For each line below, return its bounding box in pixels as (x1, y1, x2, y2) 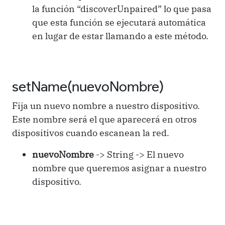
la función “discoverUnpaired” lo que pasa (32, 3, 211, 15)
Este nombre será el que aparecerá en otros (12, 113, 197, 125)
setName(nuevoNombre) (12, 77, 164, 95)
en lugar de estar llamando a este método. (32, 30, 208, 42)
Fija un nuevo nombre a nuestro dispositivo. (12, 99, 200, 111)
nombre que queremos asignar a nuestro (32, 162, 206, 174)
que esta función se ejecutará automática (32, 16, 206, 28)
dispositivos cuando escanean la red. (12, 127, 169, 139)
